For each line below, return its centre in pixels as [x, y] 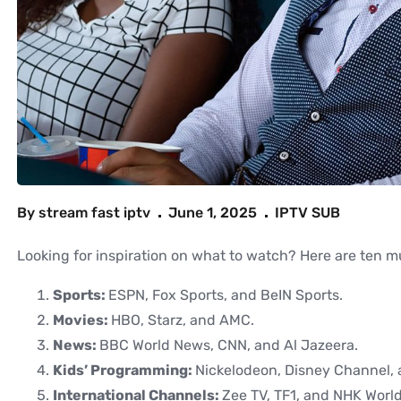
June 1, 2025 [213, 213]
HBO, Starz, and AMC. [183, 320]
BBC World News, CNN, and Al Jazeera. [229, 346]
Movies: [82, 320]
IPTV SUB [307, 213]
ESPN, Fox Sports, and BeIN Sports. [226, 295]
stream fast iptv [94, 213]
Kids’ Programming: [124, 371]
